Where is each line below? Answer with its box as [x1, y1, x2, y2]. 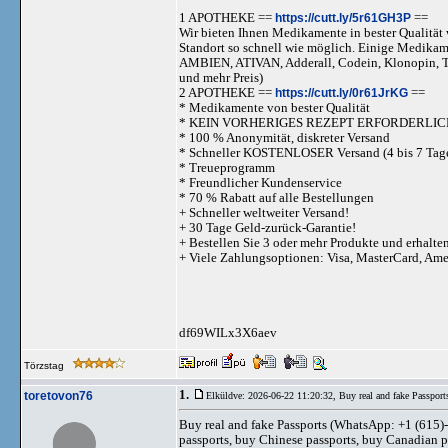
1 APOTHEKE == [179, 10, 275, 25]
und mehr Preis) [179, 70, 263, 85]
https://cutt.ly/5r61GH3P [275, 10, 411, 25]
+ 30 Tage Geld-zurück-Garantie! [179, 220, 356, 235]
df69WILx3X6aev [179, 325, 277, 340]
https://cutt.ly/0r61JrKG [275, 85, 408, 100]
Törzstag [24, 360, 67, 371]
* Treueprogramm [179, 160, 275, 175]
